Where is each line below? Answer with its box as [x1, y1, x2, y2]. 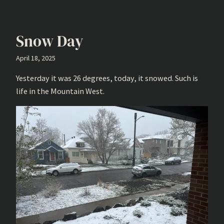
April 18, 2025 [16, 53, 55, 62]
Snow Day [16, 30, 83, 51]
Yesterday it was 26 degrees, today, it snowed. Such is [16, 73, 198, 83]
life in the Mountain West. [16, 86, 104, 96]
